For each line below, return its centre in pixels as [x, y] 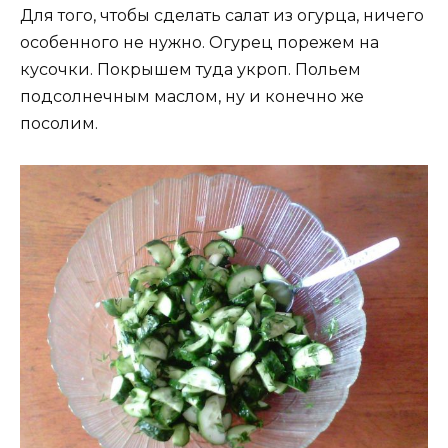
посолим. [59, 124]
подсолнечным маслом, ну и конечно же [192, 97]
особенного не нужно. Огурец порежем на [199, 43]
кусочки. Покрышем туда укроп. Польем [190, 70]
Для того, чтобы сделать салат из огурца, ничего [222, 16]
